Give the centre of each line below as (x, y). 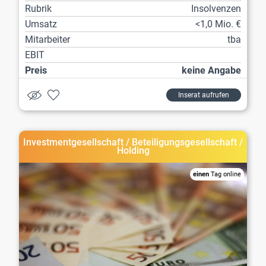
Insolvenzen (216, 9)
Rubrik (38, 9)
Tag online (225, 175)
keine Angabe (211, 71)
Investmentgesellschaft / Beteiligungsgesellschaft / (133, 142)
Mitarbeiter (47, 40)
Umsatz (41, 24)
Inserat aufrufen (204, 95)
